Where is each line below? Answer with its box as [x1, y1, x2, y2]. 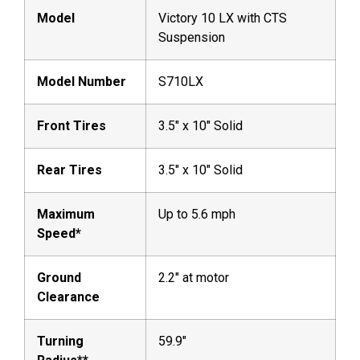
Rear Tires [37, 162, 102, 178]
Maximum [37, 206, 95, 222]
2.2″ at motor [158, 269, 229, 285]
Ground [37, 269, 81, 285]
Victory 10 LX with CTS [158, 10, 287, 26]
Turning [37, 333, 84, 349]
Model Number [37, 73, 126, 89]
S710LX [158, 73, 203, 89]
